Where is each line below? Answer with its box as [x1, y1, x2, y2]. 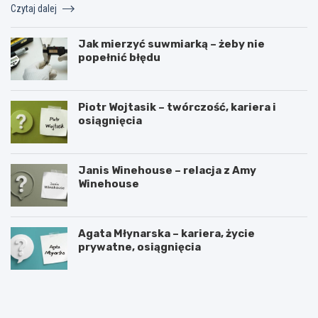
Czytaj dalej [11, 2, 59, 14]
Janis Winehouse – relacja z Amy [78, 163, 256, 177]
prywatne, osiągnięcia [78, 240, 201, 253]
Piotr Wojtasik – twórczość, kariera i [78, 100, 276, 114]
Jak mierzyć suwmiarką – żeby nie [78, 37, 265, 50]
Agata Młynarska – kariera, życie [78, 226, 255, 240]
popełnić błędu [78, 50, 160, 64]
